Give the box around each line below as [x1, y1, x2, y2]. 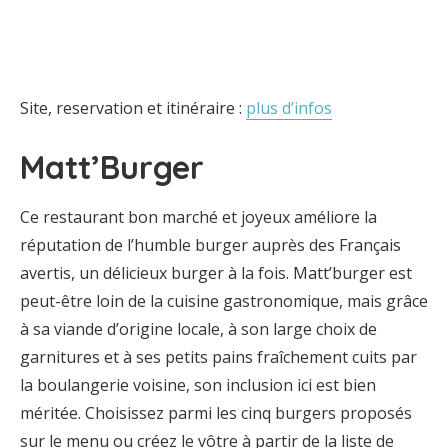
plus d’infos [246, 97, 332, 119]
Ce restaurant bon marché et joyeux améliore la [20, 206, 377, 228]
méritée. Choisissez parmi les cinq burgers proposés [20, 402, 412, 424]
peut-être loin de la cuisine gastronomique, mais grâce [20, 290, 428, 312]
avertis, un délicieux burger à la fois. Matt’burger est [20, 262, 412, 284]
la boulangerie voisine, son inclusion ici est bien [20, 374, 376, 396]
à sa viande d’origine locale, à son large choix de [20, 318, 377, 340]
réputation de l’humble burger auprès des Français [20, 234, 401, 256]
